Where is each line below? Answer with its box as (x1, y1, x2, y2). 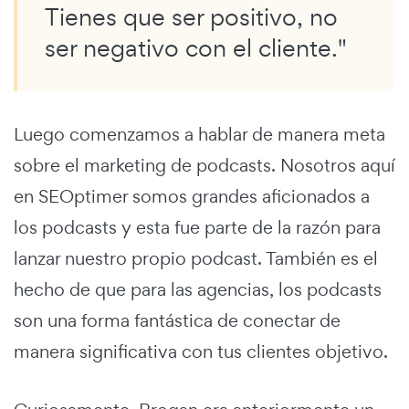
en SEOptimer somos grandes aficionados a (14, 184, 370, 208)
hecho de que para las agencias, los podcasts (14, 277, 382, 301)
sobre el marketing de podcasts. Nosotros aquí (14, 152, 395, 177)
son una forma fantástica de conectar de (14, 308, 341, 332)
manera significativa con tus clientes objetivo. (14, 339, 388, 363)
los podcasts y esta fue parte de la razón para (14, 215, 381, 239)
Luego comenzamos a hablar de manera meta (14, 121, 385, 146)
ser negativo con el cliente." (45, 31, 347, 64)
